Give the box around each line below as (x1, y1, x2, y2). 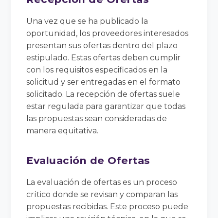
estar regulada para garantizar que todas (26, 101, 186, 111)
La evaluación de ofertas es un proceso (26, 177, 178, 187)
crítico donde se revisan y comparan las (26, 189, 178, 199)
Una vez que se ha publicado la (26, 16, 148, 26)
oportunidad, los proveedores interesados (26, 28, 189, 38)
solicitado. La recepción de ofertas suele (26, 89, 181, 99)
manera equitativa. (26, 126, 99, 135)
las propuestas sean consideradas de (26, 113, 167, 123)
